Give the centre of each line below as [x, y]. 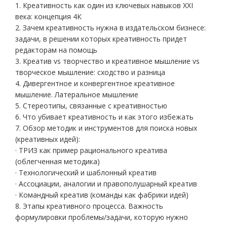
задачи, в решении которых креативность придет [101, 39]
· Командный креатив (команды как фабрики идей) [102, 195]
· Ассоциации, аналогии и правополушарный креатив [106, 184]
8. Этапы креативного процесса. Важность [89, 206]
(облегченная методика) [58, 161]
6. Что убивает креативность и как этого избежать [104, 117]
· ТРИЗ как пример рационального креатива [91, 150]
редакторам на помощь [56, 50]
